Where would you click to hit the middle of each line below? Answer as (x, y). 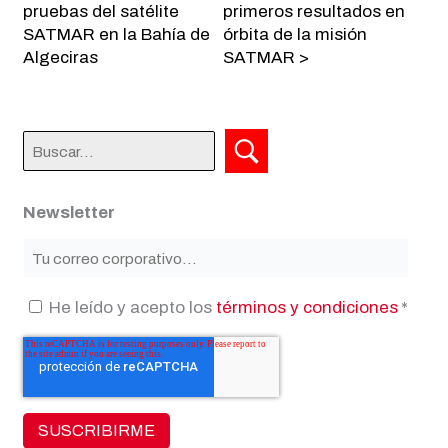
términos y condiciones (306, 308)
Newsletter (69, 213)
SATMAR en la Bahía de (117, 35)
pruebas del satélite (101, 12)
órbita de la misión (294, 35)
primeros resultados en (313, 12)
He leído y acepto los (132, 308)
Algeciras (61, 58)
